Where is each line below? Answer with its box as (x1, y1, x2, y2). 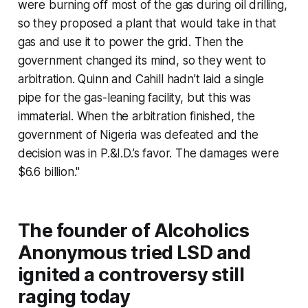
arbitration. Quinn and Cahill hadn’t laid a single (17, 71, 265, 86)
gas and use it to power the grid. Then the (17, 34, 243, 49)
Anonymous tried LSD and (17, 241, 251, 264)
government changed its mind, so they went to (17, 53, 267, 67)
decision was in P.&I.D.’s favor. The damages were (17, 146, 279, 160)
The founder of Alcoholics (17, 219, 250, 242)
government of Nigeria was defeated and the (17, 127, 258, 142)
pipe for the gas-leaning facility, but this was (17, 90, 251, 104)
